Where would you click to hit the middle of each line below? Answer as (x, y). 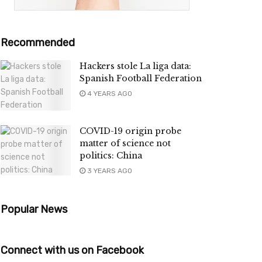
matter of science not (125, 144)
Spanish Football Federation (141, 79)
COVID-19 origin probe (130, 131)
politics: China (111, 156)
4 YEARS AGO (109, 94)
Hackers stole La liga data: (135, 66)
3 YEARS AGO (109, 171)
